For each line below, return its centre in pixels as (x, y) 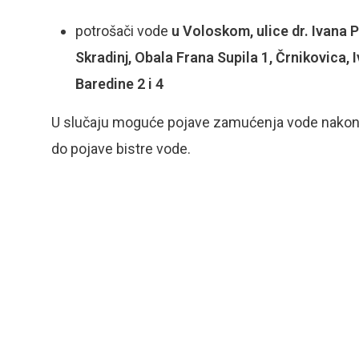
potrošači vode (123, 31)
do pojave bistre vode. (121, 149)
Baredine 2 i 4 (119, 84)
